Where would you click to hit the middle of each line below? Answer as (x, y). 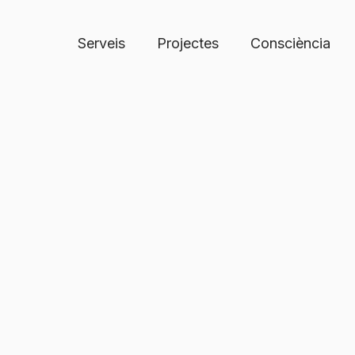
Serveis (101, 43)
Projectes (187, 43)
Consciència (290, 43)
